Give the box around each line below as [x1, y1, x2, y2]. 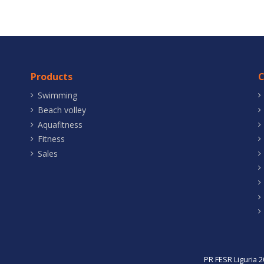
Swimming [38, 90, 77, 101]
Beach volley [38, 104, 86, 115]
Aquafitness [38, 118, 82, 130]
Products [31, 70, 72, 83]
